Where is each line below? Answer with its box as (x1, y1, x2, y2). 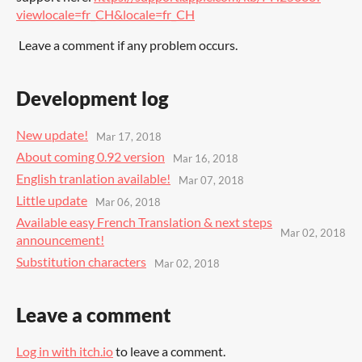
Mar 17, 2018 (96, 129, 162, 143)
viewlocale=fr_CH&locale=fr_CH (16, 6, 195, 23)
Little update (16, 192, 87, 208)
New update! (16, 127, 88, 143)
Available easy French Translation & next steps (16, 214, 272, 230)
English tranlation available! (16, 170, 170, 187)
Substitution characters (16, 254, 146, 270)
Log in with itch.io (16, 343, 113, 360)
